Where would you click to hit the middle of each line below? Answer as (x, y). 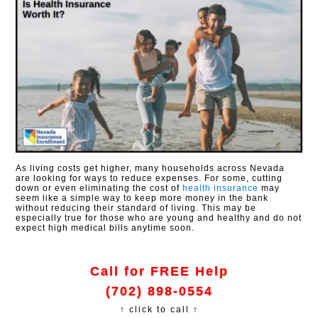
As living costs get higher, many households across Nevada (150, 169)
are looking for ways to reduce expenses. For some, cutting (149, 179)
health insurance (221, 188)
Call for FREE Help (159, 272)
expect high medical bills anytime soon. (105, 228)
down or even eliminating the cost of (99, 188)
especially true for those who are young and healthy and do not (159, 218)
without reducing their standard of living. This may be (136, 208)
